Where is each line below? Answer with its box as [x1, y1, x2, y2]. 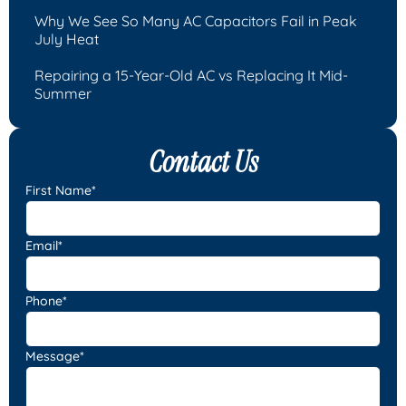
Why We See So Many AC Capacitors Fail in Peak [34, 11, 357, 30]
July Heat [34, 29, 99, 48]
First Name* [25, 181, 96, 198]
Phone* [25, 292, 67, 309]
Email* [25, 237, 63, 254]
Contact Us [148, 142, 258, 181]
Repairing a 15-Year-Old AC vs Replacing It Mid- [34, 65, 348, 84]
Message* [25, 347, 84, 364]
